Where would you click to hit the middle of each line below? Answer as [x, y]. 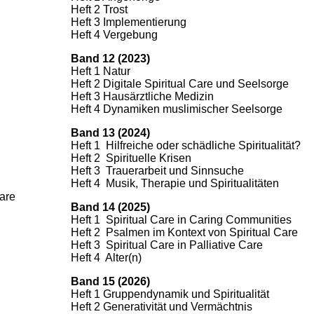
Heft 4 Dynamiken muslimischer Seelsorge [177, 109]
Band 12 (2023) [110, 59]
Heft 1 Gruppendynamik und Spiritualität [170, 294]
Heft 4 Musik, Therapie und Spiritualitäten [175, 184]
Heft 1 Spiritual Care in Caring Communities [181, 220]
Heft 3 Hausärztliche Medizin [142, 97]
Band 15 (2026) [110, 282]
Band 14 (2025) [110, 207]
